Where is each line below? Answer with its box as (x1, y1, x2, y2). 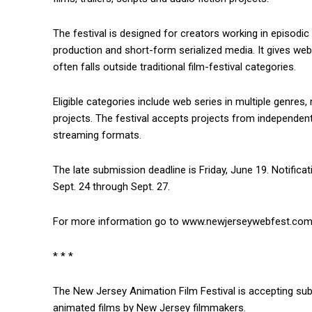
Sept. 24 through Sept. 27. (53, 180, 170, 194)
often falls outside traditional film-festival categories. (53, 61, 296, 74)
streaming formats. (53, 129, 141, 142)
